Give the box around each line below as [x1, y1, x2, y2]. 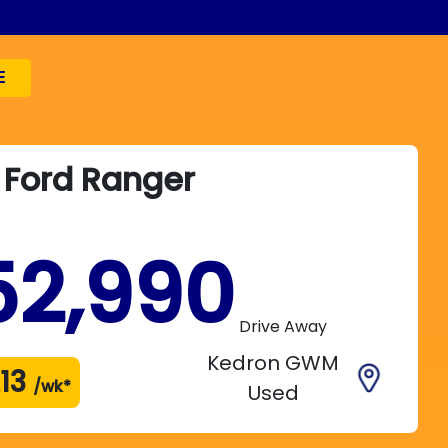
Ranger [81, 157, 196, 203]
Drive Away [239, 315, 328, 339]
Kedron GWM [207, 349, 340, 378]
